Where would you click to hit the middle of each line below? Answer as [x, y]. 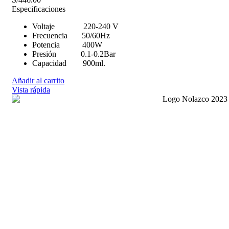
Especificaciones [39, 9]
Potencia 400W [67, 44]
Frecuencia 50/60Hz [71, 35]
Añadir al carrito [38, 80]
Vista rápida [31, 89]
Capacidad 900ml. [69, 63]
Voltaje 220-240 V [75, 26]
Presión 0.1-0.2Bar [74, 54]
